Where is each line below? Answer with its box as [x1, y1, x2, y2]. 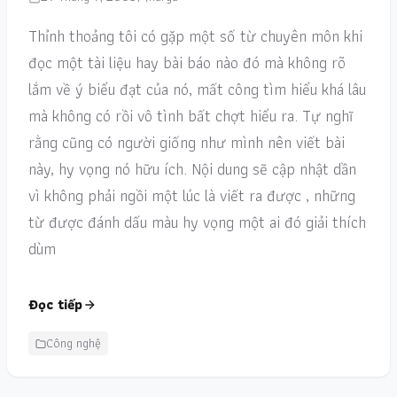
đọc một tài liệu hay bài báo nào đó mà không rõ [28, 50, 346, 75]
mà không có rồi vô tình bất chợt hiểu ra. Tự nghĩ [28, 103, 353, 128]
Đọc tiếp [28, 293, 82, 315]
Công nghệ [46, 333, 101, 353]
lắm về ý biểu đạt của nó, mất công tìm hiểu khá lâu [28, 76, 366, 102]
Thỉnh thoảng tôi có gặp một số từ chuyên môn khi [28, 23, 362, 49]
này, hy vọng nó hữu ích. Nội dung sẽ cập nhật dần [28, 156, 356, 182]
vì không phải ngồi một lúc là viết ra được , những [28, 183, 355, 208]
